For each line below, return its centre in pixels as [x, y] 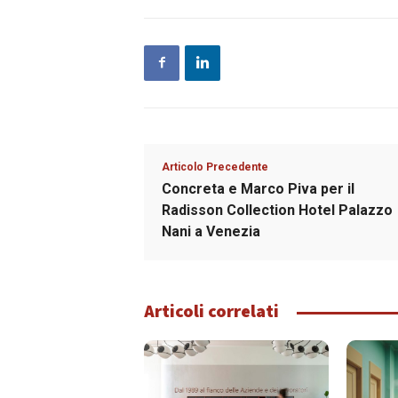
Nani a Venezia [211, 231]
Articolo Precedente [215, 167]
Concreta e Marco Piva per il [258, 188]
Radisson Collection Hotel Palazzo [277, 210]
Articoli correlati [211, 310]
